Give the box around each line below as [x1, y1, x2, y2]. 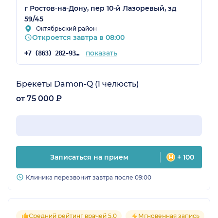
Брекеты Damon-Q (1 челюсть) [16, 79, 139, 89]
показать [85, 49, 117, 58]
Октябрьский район [36, 25, 97, 33]
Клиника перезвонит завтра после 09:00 [26, 174, 151, 182]
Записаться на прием [50, 153, 128, 162]
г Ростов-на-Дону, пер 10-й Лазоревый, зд [24, 4, 177, 13]
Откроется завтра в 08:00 [32, 33, 125, 42]
